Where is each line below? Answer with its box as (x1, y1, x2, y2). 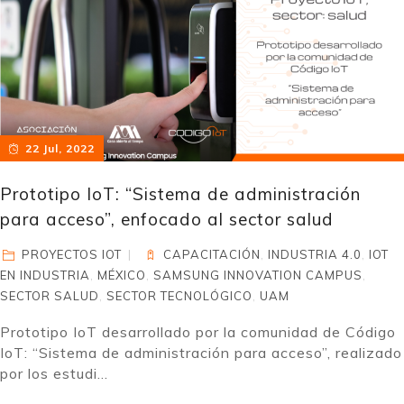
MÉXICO (97, 268, 146, 282)
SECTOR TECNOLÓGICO (106, 289, 252, 303)
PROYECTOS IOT (22, 247, 123, 262)
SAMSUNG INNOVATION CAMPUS (153, 268, 363, 282)
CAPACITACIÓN (163, 247, 262, 262)
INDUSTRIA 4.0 (268, 247, 363, 262)
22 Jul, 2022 (24, 142, 95, 155)
